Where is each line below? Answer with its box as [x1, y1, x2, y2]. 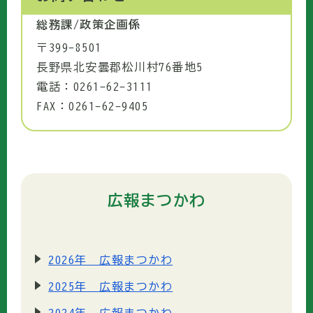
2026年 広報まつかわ [48, 254, 173, 265]
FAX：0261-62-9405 [36, 101, 148, 112]
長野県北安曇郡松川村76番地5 [36, 61, 203, 73]
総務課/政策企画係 [36, 19, 141, 31]
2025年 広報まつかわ [48, 280, 173, 292]
